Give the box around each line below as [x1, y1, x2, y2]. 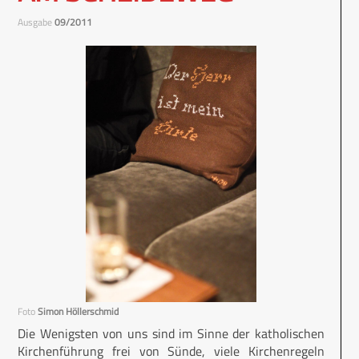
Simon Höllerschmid [38, 304, 119, 319]
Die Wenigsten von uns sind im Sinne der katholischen [18, 324, 325, 343]
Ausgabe [18, 14, 54, 30]
